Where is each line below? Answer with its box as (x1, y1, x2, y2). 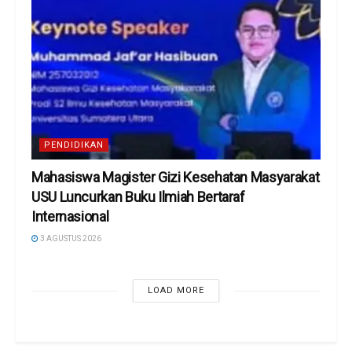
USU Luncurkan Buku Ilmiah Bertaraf (31, 189, 245, 206)
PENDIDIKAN (44, 140, 104, 151)
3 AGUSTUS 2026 (38, 234, 101, 244)
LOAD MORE (147, 285, 204, 296)
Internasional (31, 208, 109, 225)
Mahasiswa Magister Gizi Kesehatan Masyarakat (31, 169, 320, 186)
